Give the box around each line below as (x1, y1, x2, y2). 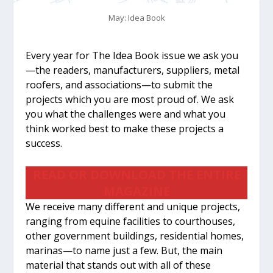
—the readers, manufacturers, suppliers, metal (26, 63, 240, 77)
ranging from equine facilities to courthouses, (26, 214, 236, 228)
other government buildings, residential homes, (26, 229, 244, 243)
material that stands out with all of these (26, 258, 211, 272)
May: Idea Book (108, 12, 165, 24)
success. (26, 136, 63, 151)
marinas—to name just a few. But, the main (26, 243, 223, 257)
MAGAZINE (103, 182, 170, 199)
